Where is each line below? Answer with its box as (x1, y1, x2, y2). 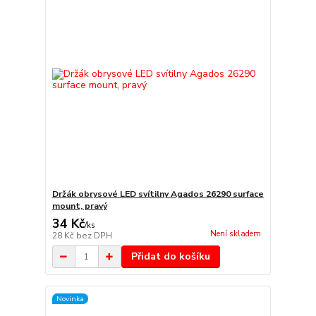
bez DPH (75, 230, 112, 242)
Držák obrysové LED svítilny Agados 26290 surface (51, 188, 264, 200)
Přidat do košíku (130, 250, 210, 264)
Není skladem (209, 229, 261, 240)
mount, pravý (51, 200, 107, 212)
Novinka (56, 293, 84, 304)
